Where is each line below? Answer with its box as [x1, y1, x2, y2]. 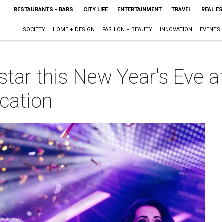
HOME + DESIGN [52, 26, 95, 33]
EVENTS [199, 26, 220, 33]
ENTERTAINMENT [117, 6, 162, 13]
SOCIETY [22, 26, 45, 33]
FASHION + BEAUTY [102, 26, 152, 33]
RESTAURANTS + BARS [13, 6, 73, 13]
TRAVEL [171, 6, 191, 13]
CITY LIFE [83, 6, 108, 13]
